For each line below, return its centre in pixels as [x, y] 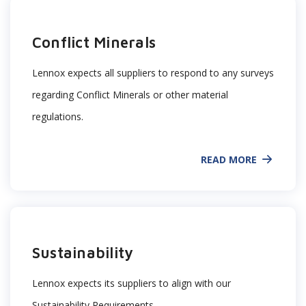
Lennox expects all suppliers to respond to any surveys [153, 73]
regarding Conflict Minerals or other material [130, 95]
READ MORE [229, 159]
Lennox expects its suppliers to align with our [131, 283]
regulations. [58, 116]
